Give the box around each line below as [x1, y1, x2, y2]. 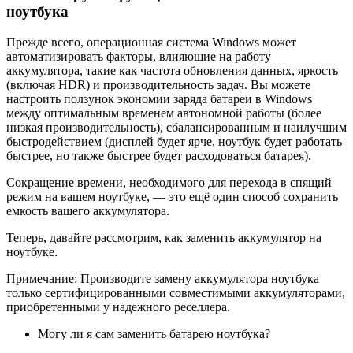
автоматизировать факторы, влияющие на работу [6, 49, 271, 63]
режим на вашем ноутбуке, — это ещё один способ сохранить [6, 189, 338, 203]
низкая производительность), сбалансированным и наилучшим [6, 120, 347, 134]
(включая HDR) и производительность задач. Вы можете [6, 77, 310, 91]
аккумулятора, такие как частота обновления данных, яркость [6, 63, 338, 77]
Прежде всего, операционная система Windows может [6, 35, 296, 49]
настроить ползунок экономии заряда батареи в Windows [6, 91, 312, 106]
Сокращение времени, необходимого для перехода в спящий [6, 175, 332, 189]
